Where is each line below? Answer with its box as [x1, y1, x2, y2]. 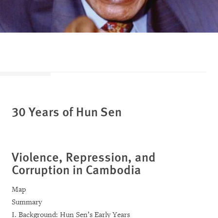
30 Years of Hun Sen [12, 102, 122, 120]
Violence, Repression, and [12, 147, 156, 165]
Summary [12, 197, 42, 207]
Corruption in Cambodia [12, 160, 141, 178]
